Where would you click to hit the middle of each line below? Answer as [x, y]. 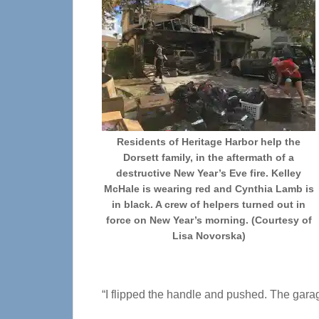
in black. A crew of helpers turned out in [209, 204]
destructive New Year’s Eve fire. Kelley [209, 173]
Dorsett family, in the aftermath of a [209, 157]
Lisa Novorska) [209, 236]
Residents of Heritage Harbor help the [209, 142]
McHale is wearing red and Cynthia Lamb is [209, 189]
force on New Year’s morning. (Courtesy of [209, 220]
